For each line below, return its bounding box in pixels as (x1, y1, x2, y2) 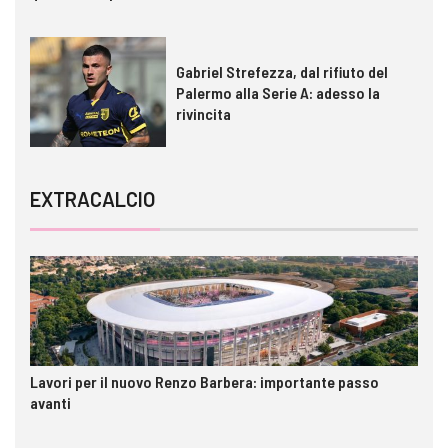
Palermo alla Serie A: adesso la (175, 82, 380, 102)
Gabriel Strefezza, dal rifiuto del (175, 61, 388, 81)
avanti (30, 393, 71, 413)
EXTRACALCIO (30, 187, 155, 212)
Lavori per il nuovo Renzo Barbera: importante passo (30, 372, 379, 392)
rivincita (175, 103, 231, 123)
